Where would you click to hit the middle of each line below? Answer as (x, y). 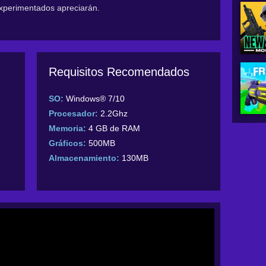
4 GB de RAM (115, 129)
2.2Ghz (113, 114)
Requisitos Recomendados (119, 72)
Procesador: (74, 114)
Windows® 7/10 (96, 99)
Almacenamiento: (84, 158)
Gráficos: (68, 143)
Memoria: (68, 129)
